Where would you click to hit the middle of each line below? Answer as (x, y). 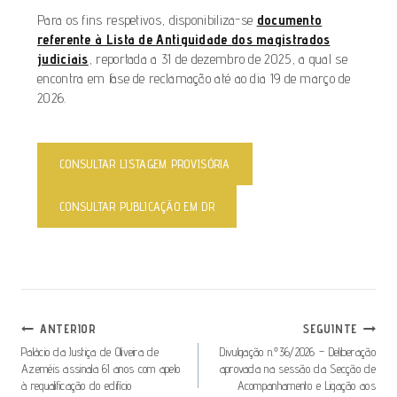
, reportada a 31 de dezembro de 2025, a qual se (218, 58)
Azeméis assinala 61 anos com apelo (101, 368)
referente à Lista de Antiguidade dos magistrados (184, 39)
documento (289, 19)
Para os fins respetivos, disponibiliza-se (147, 19)
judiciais (63, 58)
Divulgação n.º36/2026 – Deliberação (298, 351)
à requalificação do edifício (77, 385)
